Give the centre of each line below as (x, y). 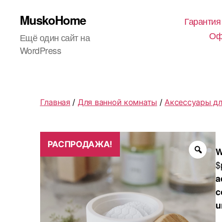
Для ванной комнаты (117, 102)
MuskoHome (53, 20)
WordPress (40, 50)
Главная (55, 102)
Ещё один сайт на (55, 37)
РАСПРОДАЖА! (80, 144)
